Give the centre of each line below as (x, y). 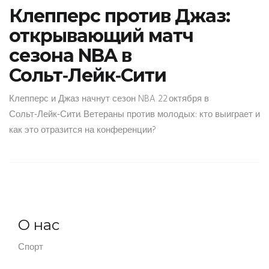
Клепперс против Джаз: (119, 16)
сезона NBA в (70, 56)
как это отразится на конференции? (83, 131)
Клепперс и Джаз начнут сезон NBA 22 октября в (109, 99)
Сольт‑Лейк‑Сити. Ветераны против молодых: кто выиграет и (134, 115)
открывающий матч (101, 36)
